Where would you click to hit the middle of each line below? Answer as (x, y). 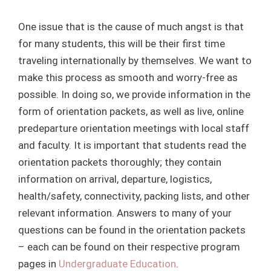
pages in (38, 264)
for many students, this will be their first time (122, 44)
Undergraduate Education (117, 264)
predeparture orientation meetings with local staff (134, 128)
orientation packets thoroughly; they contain (120, 162)
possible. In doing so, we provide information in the (134, 94)
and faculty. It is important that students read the (132, 145)
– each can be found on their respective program (129, 247)
